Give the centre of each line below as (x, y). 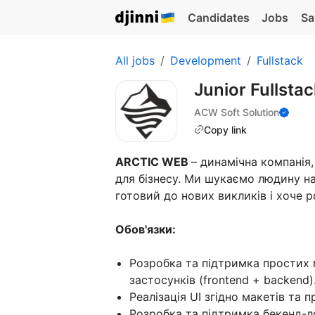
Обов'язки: (146, 229)
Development (206, 60)
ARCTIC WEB (153, 162)
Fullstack (280, 60)
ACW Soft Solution (237, 112)
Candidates (218, 18)
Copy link (225, 129)
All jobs (135, 60)
